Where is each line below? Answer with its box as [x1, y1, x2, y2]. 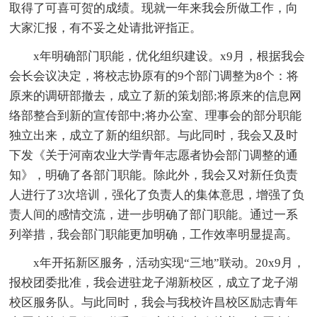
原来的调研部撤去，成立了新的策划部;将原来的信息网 [9, 89, 302, 103]
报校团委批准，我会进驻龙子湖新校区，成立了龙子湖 [9, 276, 299, 290]
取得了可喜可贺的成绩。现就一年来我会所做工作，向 [9, 1, 299, 16]
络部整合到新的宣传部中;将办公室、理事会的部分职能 [9, 109, 302, 123]
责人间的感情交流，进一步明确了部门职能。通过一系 [9, 208, 299, 222]
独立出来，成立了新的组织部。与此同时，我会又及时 [9, 129, 299, 143]
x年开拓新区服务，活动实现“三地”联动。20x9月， [33, 256, 306, 270]
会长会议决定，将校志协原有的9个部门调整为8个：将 [9, 69, 299, 83]
